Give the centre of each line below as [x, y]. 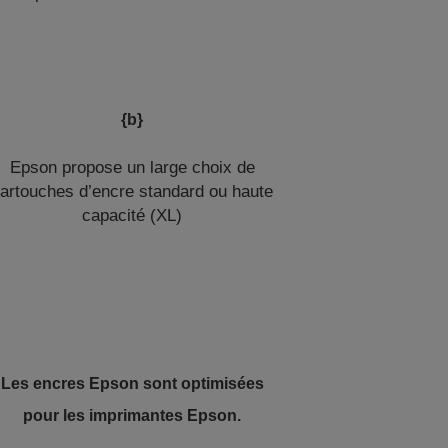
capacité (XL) [132, 215]
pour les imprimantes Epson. [132, 415]
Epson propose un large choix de [132, 167]
